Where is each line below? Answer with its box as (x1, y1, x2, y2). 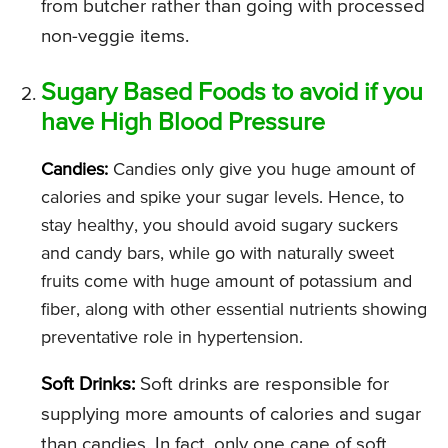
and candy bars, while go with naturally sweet (41, 245, 394, 264)
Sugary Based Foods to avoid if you (41, 81, 423, 107)
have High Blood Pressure (41, 111, 325, 137)
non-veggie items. (41, 27, 189, 47)
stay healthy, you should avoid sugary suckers (41, 217, 398, 236)
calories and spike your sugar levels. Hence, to (41, 189, 404, 208)
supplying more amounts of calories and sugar (41, 405, 421, 425)
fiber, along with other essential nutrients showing (41, 301, 427, 320)
